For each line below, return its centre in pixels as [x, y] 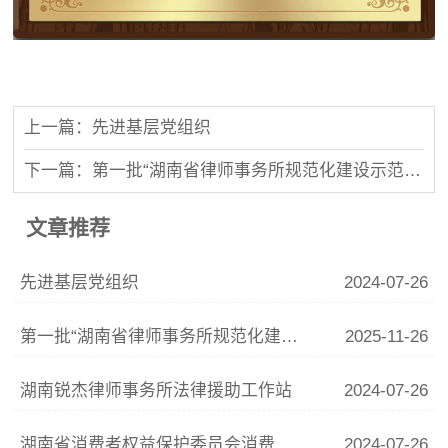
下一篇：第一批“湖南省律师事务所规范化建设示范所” [413, 170]
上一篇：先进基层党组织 [118, 127]
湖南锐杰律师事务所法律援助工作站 [156, 391]
